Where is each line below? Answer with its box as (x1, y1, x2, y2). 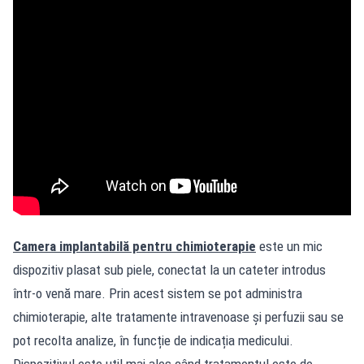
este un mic (256, 237, 323, 254)
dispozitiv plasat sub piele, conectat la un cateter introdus (13, 261, 326, 278)
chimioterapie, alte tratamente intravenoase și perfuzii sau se (13, 308, 344, 325)
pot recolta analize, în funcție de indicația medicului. (13, 331, 293, 349)
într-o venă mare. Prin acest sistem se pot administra (13, 284, 302, 301)
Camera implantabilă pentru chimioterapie (13, 237, 256, 254)
